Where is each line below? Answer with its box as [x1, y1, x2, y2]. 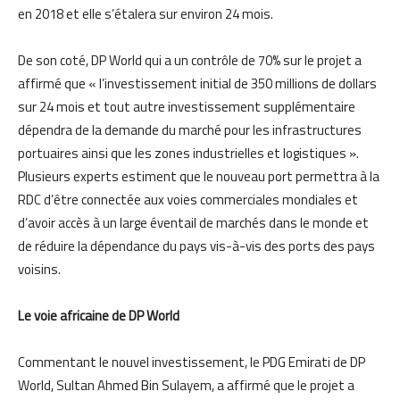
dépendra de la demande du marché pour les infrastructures [18, 119, 362, 140]
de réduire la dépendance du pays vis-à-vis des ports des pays [18, 235, 375, 256]
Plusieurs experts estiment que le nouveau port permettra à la [18, 165, 379, 187]
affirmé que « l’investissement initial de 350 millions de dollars [18, 72, 377, 94]
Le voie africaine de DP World [18, 304, 179, 326]
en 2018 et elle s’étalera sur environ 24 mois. [18, 3, 273, 24]
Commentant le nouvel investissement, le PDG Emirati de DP [18, 351, 365, 372]
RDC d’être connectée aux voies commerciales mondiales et [18, 188, 358, 210]
